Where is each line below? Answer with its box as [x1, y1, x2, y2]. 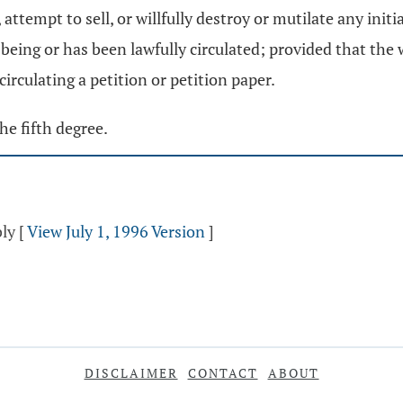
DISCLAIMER [84, 364, 178, 381]
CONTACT [187, 364, 258, 381]
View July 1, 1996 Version [27, 220, 205, 242]
